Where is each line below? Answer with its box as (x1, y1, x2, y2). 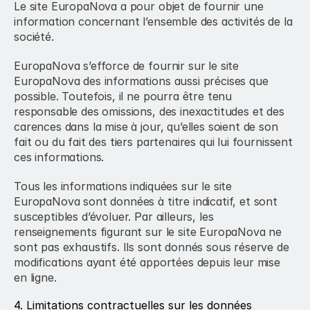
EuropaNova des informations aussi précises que (14, 74, 268, 88)
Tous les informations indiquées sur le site (14, 179, 232, 193)
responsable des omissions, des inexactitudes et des (14, 104, 284, 118)
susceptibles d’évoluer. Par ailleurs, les (14, 210, 214, 224)
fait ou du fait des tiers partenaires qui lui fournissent (14, 135, 293, 149)
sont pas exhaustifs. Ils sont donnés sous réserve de (14, 240, 289, 254)
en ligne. (14, 271, 57, 284)
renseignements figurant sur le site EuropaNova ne (14, 225, 282, 239)
